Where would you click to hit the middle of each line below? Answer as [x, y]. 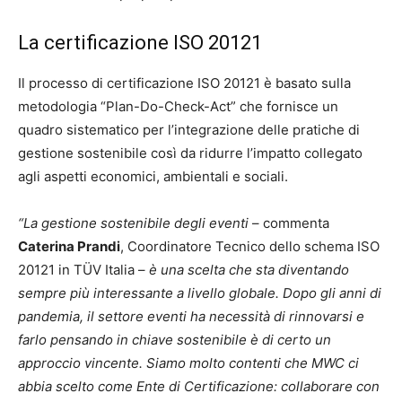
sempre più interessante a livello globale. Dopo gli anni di [200, 293]
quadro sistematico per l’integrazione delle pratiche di [189, 130]
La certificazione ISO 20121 [140, 43]
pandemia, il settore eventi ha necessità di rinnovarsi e [191, 316]
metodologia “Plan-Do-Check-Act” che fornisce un [178, 106]
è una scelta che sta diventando [249, 270]
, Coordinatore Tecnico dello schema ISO [250, 246]
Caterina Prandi [69, 246]
